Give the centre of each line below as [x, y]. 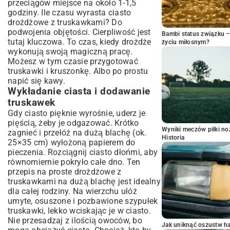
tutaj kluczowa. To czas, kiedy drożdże [80, 42]
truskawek [32, 103]
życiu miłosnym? [186, 42]
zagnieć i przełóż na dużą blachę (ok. [77, 133]
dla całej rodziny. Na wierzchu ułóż [72, 191]
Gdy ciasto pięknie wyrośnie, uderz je [77, 113]
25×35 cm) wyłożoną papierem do [72, 142]
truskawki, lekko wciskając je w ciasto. [79, 211]
